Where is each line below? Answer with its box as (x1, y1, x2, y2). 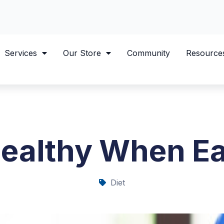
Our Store (62, 47, 101, 58)
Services (4, 47, 37, 58)
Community (126, 47, 170, 58)
